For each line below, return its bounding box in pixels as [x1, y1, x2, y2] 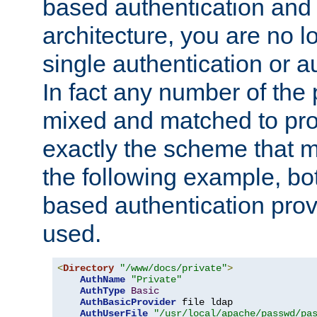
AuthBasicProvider [80, 296, 176, 309]
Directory [63, 263, 114, 275]
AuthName [80, 274, 125, 286]
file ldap [176, 296, 233, 309]
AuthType [80, 285, 125, 297]
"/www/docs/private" [120, 263, 227, 275]
